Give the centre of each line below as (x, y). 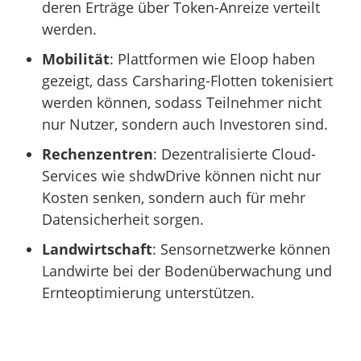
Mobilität (76, 58)
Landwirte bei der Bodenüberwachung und (187, 270)
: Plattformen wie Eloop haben (213, 58)
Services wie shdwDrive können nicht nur (182, 175)
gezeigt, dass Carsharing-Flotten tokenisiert (188, 80)
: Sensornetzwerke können (242, 249)
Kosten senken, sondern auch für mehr (174, 197)
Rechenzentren (98, 154)
